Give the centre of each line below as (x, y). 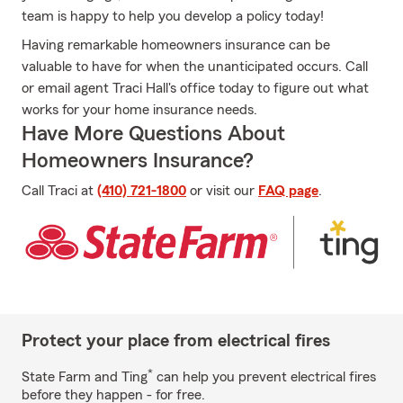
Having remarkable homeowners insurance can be (176, 45)
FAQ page (288, 191)
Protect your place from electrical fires (176, 340)
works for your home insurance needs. (139, 110)
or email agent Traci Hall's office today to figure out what (195, 88)
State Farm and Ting (85, 376)
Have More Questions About (153, 134)
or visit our (222, 191)
